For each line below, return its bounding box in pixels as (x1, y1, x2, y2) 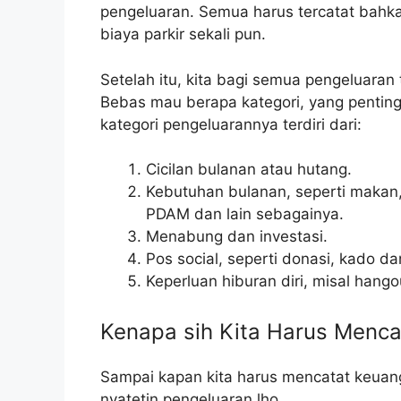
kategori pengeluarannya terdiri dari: (100, 115, 362, 133)
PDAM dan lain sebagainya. (146, 205, 344, 224)
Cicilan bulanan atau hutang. (146, 160, 352, 179)
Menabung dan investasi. (146, 227, 328, 246)
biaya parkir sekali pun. (100, 25, 266, 44)
